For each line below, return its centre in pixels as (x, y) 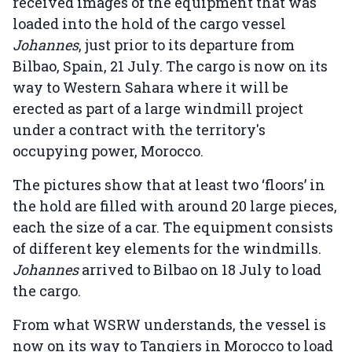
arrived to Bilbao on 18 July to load (202, 270)
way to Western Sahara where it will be (150, 88)
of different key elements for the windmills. (167, 249)
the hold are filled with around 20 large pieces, (175, 206)
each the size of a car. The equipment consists (173, 227)
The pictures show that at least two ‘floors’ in (169, 185)
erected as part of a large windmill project (158, 109)
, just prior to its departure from (187, 45)
